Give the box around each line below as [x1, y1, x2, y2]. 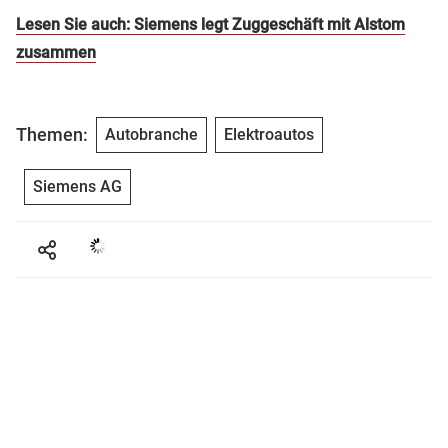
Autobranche [105, 124, 198, 144]
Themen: [16, 124, 88, 146]
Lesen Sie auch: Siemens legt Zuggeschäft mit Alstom [16, 14, 405, 34]
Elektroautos [224, 124, 314, 144]
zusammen [16, 42, 96, 62]
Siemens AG [33, 176, 122, 196]
